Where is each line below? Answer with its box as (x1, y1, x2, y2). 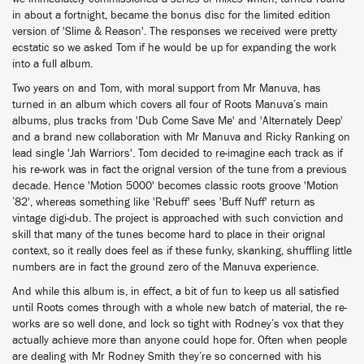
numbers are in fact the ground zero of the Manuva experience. (12, 262, 318, 273)
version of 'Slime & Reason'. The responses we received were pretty (12, 26, 337, 37)
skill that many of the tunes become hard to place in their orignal (12, 229, 325, 240)
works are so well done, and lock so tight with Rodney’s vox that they (12, 318, 344, 330)
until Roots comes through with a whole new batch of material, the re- (12, 302, 347, 314)
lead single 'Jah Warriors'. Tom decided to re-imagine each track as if (12, 148, 343, 159)
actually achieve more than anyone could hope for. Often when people (12, 335, 347, 346)
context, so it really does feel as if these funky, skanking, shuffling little (12, 245, 352, 257)
